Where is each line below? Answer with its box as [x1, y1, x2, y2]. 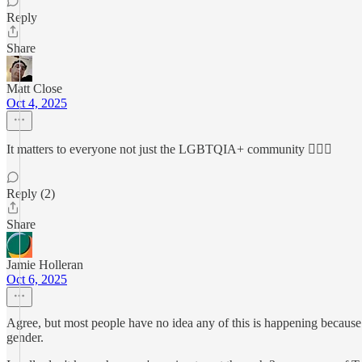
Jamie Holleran [6, 258, 83, 271]
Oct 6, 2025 [6, 272, 67, 286]
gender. [6, 330, 44, 344]
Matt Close [6, 82, 62, 95]
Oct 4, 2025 [6, 96, 67, 110]
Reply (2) [6, 187, 55, 200]
